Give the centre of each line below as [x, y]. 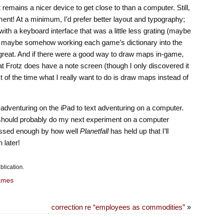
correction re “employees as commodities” [118, 207]
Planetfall [94, 131]
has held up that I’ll [138, 131]
